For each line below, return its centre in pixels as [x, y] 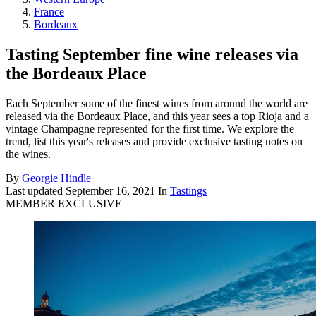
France [49, 12]
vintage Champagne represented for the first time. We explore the [150, 128]
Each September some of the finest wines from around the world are [157, 103]
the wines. [28, 154]
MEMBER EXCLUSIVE [64, 203]
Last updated [36, 190]
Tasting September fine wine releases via [152, 54]
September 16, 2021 [110, 190]
